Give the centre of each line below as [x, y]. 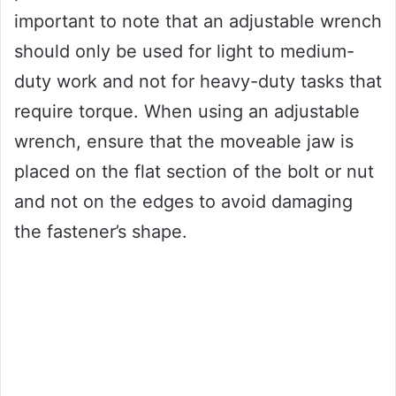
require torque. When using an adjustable [187, 112]
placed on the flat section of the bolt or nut [194, 172]
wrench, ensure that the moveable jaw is [184, 142]
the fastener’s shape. [101, 232]
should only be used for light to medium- [184, 52]
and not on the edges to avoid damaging [183, 202]
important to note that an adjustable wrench [198, 22]
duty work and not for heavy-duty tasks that [198, 82]
